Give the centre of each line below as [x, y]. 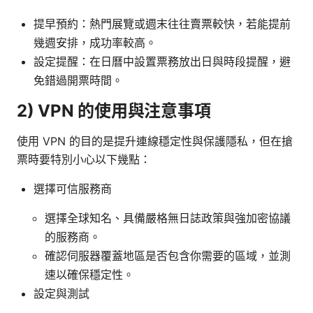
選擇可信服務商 [73, 188]
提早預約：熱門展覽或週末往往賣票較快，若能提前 [162, 23]
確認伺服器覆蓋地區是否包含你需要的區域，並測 [168, 255]
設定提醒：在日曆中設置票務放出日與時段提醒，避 [162, 61]
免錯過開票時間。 [78, 80]
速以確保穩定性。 [89, 274]
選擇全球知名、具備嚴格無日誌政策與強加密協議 [168, 218]
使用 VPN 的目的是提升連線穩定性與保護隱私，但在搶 [155, 141]
